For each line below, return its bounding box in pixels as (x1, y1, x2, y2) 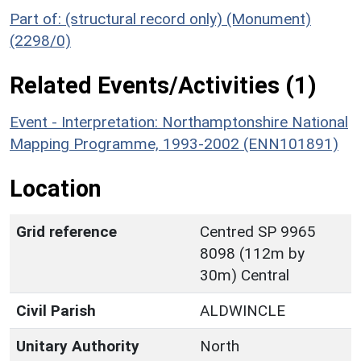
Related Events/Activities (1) (10, 71, 317, 99)
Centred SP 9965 (200, 222, 316, 241)
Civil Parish (16, 301, 96, 320)
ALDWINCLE (200, 301, 285, 320)
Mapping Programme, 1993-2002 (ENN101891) (10, 134, 338, 153)
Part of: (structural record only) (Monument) (10, 9, 311, 28)
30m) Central (200, 265, 289, 284)
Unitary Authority (16, 336, 139, 355)
